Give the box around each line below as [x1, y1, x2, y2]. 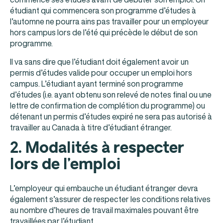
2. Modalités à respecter [10, 137, 184, 159]
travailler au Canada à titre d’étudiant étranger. [10, 121, 172, 133]
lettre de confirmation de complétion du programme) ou [10, 99, 205, 111]
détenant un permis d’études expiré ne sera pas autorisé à [10, 110, 212, 122]
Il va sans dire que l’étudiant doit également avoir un [10, 55, 189, 68]
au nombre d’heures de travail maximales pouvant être [10, 204, 199, 217]
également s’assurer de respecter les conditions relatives [10, 193, 211, 206]
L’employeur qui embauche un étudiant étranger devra [10, 182, 198, 195]
